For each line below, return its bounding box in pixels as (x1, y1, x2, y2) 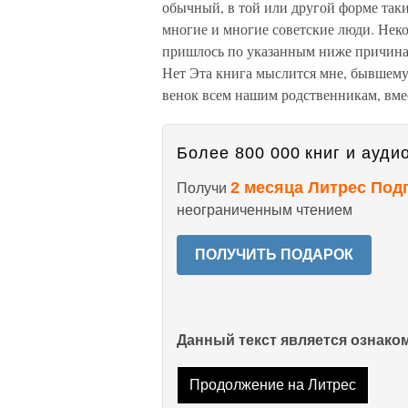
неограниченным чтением (177, 202, 352, 218)
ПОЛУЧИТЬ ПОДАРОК (195, 247, 353, 262)
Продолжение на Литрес (189, 377, 356, 393)
